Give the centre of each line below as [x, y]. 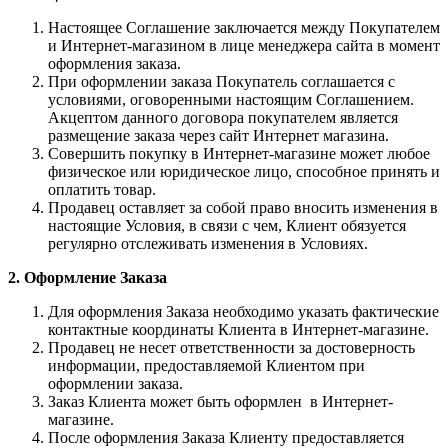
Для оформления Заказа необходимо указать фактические [243, 311]
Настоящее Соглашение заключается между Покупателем [244, 27]
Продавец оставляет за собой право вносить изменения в [243, 207]
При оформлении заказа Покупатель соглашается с [221, 81]
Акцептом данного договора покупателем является [223, 117]
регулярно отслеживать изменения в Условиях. [208, 243]
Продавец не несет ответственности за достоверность [231, 347]
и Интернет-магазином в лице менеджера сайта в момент [244, 45]
